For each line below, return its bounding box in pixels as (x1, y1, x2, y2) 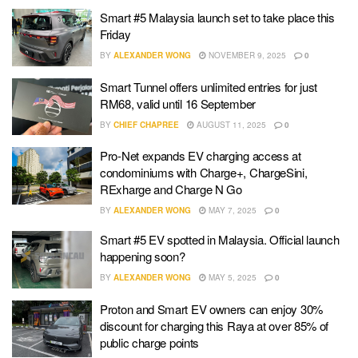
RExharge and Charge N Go (100, 181, 242, 198)
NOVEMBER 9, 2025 (206, 50, 286, 62)
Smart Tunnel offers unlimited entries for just (100, 78, 318, 95)
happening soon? (100, 248, 185, 265)
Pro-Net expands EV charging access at (100, 147, 301, 165)
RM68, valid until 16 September (100, 94, 256, 112)
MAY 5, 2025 (206, 272, 257, 284)
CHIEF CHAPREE (113, 118, 179, 130)
